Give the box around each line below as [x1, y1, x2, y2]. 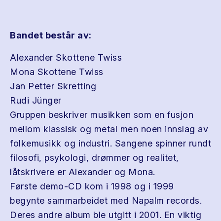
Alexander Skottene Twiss [10, 52, 122, 63]
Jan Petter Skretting [10, 81, 96, 91]
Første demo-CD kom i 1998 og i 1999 [10, 181, 174, 191]
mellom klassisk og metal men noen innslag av [10, 124, 208, 134]
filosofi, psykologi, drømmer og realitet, [10, 152, 179, 163]
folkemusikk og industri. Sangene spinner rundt [10, 138, 211, 148]
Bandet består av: [10, 30, 92, 40]
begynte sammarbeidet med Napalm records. [10, 195, 202, 206]
